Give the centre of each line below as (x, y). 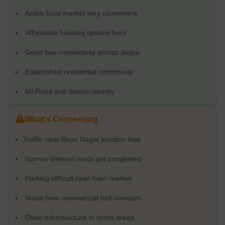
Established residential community (78, 72)
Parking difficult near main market (77, 178)
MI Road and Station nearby (69, 91)
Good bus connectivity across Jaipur (82, 52)
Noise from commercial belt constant (82, 198)
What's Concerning (61, 119)
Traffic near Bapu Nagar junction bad (82, 139)
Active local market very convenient (80, 13)
